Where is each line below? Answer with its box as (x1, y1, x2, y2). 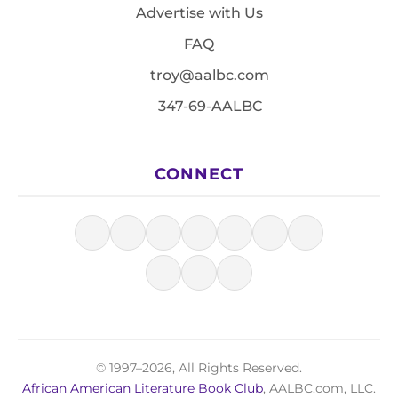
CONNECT (155, 163, 243, 183)
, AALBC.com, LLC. (263, 379, 376, 396)
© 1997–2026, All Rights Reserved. (96, 359, 302, 376)
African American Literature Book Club (22, 379, 263, 396)
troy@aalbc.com (147, 66, 269, 84)
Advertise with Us (135, 4, 263, 21)
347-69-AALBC (154, 97, 262, 115)
